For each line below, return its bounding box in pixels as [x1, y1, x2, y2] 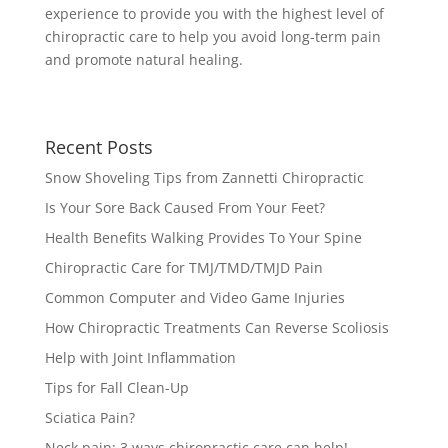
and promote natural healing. [44, 49, 243, 69]
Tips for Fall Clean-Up [44, 377, 189, 397]
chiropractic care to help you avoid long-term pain [44, 26, 381, 46]
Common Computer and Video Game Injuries [44, 287, 345, 307]
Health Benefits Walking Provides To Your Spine [44, 227, 362, 247]
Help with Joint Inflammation [44, 347, 236, 367]
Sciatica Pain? [44, 407, 135, 427]
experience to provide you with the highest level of [44, 3, 384, 23]
